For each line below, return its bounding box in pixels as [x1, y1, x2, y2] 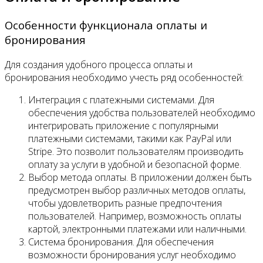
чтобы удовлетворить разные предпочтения [28, 196, 222, 210]
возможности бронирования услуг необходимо [28, 248, 236, 261]
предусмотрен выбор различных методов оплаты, [28, 183, 245, 197]
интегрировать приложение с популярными [28, 119, 218, 132]
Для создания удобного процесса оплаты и [5, 58, 193, 71]
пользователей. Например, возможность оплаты [28, 209, 241, 222]
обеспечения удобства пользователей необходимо [28, 106, 255, 119]
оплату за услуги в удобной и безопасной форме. [28, 157, 241, 171]
